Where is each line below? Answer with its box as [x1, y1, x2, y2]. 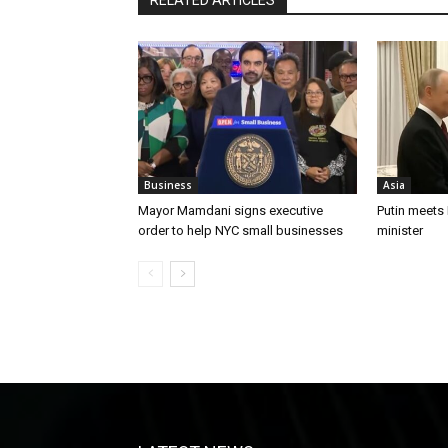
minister [376, 222, 423, 238]
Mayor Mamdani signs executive [138, 202, 323, 218]
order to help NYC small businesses [138, 222, 343, 238]
